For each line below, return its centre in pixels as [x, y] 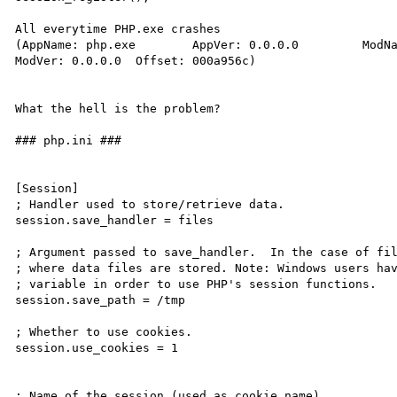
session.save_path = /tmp [101, 300]
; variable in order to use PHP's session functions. [196, 284]
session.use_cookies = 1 [97, 347]
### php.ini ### [69, 140]
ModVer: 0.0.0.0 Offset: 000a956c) [69, 60]
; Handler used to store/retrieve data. [150, 204]
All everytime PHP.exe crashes [118, 28]
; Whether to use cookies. [104, 331]
